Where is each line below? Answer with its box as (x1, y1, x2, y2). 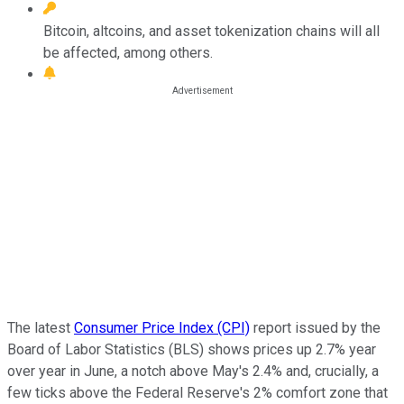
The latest (7, 318, 74, 336)
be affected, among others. (43, 43, 213, 61)
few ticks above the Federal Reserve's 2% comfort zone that (7, 383, 388, 401)
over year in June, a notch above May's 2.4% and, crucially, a (7, 362, 379, 380)
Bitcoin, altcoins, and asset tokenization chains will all (43, 22, 380, 40)
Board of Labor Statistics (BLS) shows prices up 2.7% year (7, 340, 376, 358)
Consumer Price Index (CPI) (74, 318, 250, 336)
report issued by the (250, 318, 381, 336)
